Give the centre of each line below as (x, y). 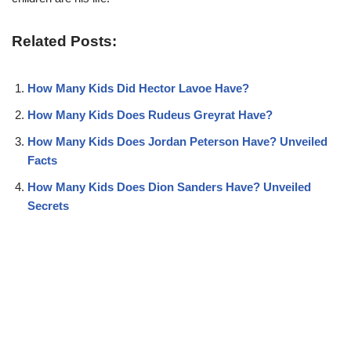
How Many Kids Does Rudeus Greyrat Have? (150, 114)
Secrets (48, 205)
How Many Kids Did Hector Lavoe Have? (138, 88)
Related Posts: (64, 41)
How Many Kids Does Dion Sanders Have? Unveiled (169, 186)
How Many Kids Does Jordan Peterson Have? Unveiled (177, 141)
